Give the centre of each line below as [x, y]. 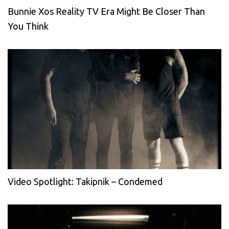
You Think [28, 26]
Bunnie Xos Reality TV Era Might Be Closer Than [106, 12]
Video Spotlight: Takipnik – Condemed [85, 182]
